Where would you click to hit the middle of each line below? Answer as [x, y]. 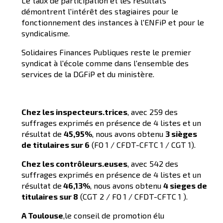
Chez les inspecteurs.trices [74, 112]
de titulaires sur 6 [56, 145]
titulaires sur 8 [50, 197]
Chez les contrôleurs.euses [74, 164]
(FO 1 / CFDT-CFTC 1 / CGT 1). [143, 145]
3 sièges [181, 134]
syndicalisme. [46, 33]
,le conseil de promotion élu [114, 216]
